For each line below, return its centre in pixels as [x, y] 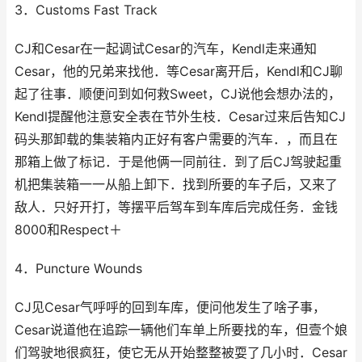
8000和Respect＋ [68, 230]
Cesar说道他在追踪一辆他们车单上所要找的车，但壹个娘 [181, 330]
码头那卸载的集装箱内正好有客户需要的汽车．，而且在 [176, 139]
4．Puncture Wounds [78, 269]
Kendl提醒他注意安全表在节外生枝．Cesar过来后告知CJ [180, 117]
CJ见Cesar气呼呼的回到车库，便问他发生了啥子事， [170, 307]
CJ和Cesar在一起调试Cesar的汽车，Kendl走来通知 [166, 49]
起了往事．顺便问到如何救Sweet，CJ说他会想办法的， [178, 94]
